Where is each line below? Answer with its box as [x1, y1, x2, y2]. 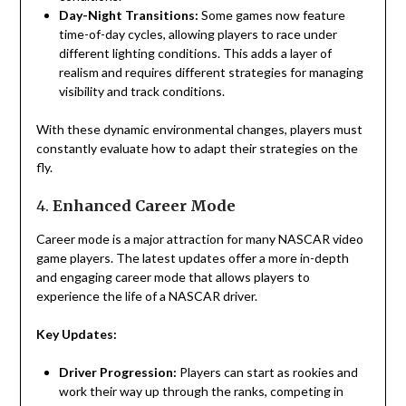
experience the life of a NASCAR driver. [35, 288, 257, 304]
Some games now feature [198, 7, 345, 24]
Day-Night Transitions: [58, 7, 198, 24]
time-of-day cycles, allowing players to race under [58, 26, 337, 43]
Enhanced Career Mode [52, 197, 236, 216]
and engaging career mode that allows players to [35, 269, 310, 285]
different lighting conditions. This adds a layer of [58, 45, 332, 62]
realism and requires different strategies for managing [58, 64, 363, 81]
